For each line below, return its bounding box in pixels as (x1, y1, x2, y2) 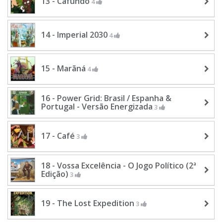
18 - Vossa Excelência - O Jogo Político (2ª (41, 160, 196, 171)
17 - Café (41, 130, 75, 141)
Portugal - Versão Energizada (41, 101, 153, 112)
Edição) (41, 168, 68, 179)
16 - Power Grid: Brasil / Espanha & (41, 92, 171, 104)
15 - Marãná (41, 62, 86, 74)
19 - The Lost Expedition (41, 197, 134, 209)
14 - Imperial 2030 (41, 29, 108, 40)
